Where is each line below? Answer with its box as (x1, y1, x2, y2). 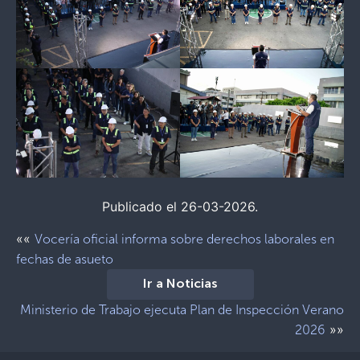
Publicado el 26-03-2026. (102, 198, 258, 215)
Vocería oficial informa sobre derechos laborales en (35, 231, 334, 247)
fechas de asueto (16, 251, 113, 267)
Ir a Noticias (142, 277, 218, 291)
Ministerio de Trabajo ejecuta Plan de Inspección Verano (20, 301, 344, 317)
